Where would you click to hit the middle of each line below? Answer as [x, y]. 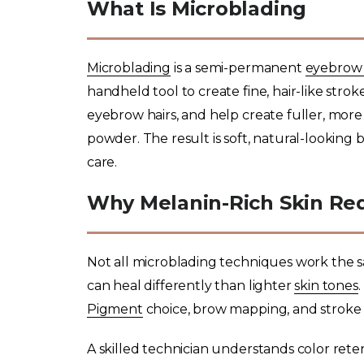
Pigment [115, 309]
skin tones [326, 285]
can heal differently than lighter [191, 285]
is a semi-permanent [238, 67]
